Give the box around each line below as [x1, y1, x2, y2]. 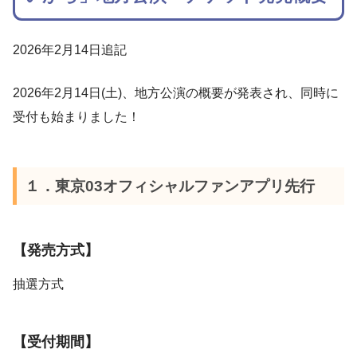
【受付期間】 [13, 333, 99, 350]
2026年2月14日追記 [13, 43, 127, 57]
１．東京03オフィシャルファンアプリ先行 [24, 177, 315, 194]
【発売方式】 [13, 241, 99, 258]
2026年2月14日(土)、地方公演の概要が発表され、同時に [13, 86, 339, 100]
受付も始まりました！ [13, 110, 140, 124]
